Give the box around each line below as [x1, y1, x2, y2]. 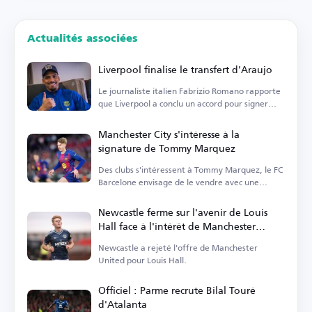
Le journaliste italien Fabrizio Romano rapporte [98, 83, 281, 100]
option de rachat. [98, 187, 165, 203]
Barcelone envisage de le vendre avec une [98, 174, 259, 191]
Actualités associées [27, 33, 138, 45]
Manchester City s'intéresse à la [98, 125, 240, 144]
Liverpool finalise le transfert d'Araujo [98, 60, 272, 79]
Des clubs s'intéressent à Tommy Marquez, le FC [98, 162, 283, 178]
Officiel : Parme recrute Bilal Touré [98, 281, 256, 300]
